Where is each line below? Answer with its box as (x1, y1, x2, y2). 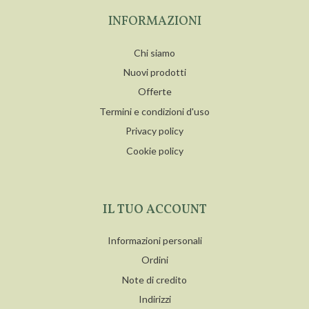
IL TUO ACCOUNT (102, 201, 207, 219)
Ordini (141, 254, 168, 266)
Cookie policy (126, 144, 183, 157)
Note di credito (122, 273, 187, 286)
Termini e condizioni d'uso (99, 105, 210, 117)
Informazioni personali (107, 235, 202, 247)
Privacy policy (126, 125, 183, 137)
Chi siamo (134, 46, 175, 59)
